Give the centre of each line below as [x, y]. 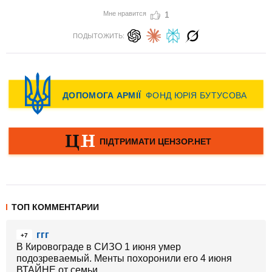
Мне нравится [124, 13]
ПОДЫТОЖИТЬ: [98, 36]
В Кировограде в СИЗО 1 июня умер [99, 247]
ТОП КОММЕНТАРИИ [55, 207]
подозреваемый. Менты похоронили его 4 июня [124, 258]
